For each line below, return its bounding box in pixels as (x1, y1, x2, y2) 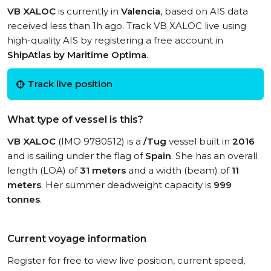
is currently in (56, 5, 121, 17)
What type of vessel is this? (7, 114, 143, 125)
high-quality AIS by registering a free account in (7, 34, 223, 46)
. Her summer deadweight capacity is (41, 179, 214, 191)
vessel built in (166, 135, 232, 147)
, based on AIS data (160, 5, 248, 17)
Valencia (121, 5, 160, 17)
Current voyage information (7, 233, 146, 244)
